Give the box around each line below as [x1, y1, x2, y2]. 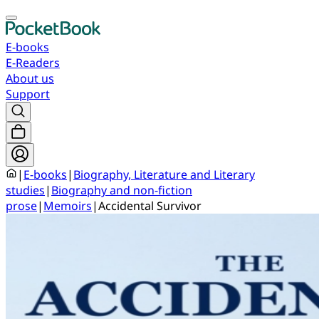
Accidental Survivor [98, 198, 202, 214]
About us [6, 70, 54, 86]
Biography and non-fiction [51, 182, 192, 198]
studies [6, 182, 45, 198]
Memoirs [43, 198, 92, 214]
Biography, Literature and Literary [73, 167, 255, 182]
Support [6, 86, 50, 102]
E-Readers [6, 55, 60, 70]
